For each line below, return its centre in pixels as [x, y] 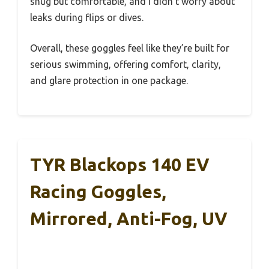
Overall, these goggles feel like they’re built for [130, 48]
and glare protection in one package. [109, 81]
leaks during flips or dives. [87, 18]
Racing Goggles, [98, 192]
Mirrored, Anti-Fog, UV [129, 219]
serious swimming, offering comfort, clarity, [125, 65]
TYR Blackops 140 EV [120, 165]
